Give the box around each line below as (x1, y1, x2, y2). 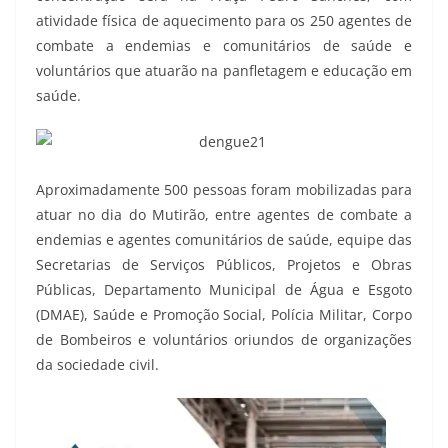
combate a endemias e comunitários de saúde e (36, 36, 412, 56)
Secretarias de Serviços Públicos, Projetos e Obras (36, 254, 412, 274)
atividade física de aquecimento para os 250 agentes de (36, 11, 412, 31)
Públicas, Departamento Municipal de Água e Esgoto (36, 279, 412, 299)
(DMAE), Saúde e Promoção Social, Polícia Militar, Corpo (36, 304, 412, 324)
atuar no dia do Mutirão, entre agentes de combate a (36, 204, 412, 224)
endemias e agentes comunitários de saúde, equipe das (36, 229, 412, 249)
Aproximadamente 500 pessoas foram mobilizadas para (36, 179, 412, 199)
